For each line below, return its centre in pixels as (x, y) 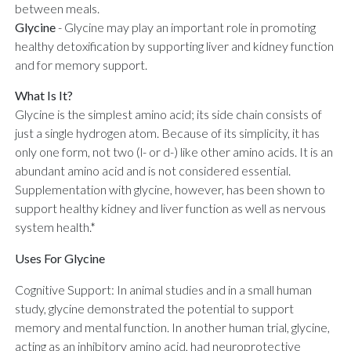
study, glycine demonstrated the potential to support (154, 308)
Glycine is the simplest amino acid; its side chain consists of (168, 114)
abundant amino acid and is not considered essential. (153, 170)
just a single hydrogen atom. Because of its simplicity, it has (167, 132)
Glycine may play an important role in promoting (190, 27)
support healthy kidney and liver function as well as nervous (170, 208)
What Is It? (44, 95)
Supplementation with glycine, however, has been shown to (170, 189)
